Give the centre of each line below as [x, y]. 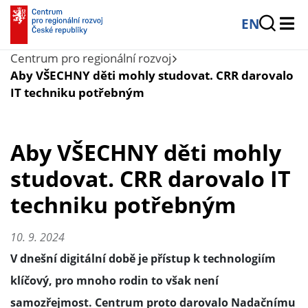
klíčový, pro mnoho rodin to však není [114, 281]
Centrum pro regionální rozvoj [91, 58]
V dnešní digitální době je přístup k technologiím [143, 259]
